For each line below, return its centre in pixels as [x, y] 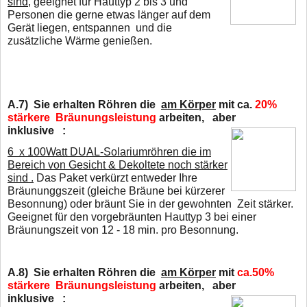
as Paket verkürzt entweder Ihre [121, 177]
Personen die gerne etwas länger [89, 14]
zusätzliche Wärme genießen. [80, 40]
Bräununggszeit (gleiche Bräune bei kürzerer [116, 191]
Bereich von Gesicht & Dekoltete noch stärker [118, 164]
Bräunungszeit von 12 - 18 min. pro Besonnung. [123, 230]
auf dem [191, 14]
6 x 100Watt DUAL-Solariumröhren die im [109, 151]
